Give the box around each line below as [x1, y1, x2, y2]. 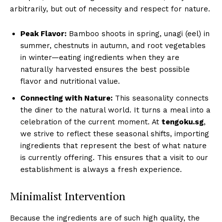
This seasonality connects [112, 93, 209, 103]
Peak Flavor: [20, 29, 66, 38]
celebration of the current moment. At [20, 117, 162, 126]
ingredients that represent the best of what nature [20, 141, 207, 150]
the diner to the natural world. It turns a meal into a [20, 105, 211, 114]
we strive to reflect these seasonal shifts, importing [20, 129, 209, 138]
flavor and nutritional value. [20, 76, 120, 86]
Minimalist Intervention [10, 188, 125, 203]
